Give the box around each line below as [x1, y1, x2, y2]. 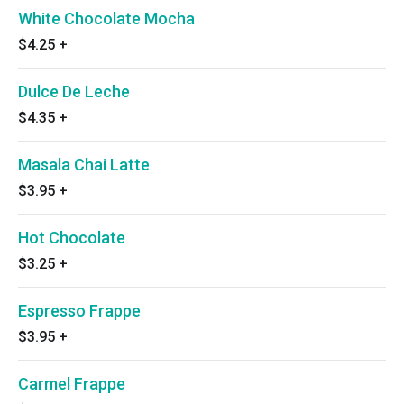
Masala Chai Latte [18, 155, 150, 174]
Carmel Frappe [18, 374, 125, 393]
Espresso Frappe [18, 301, 141, 320]
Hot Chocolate [18, 228, 125, 247]
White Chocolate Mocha [18, 9, 195, 28]
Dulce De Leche [18, 82, 130, 101]
